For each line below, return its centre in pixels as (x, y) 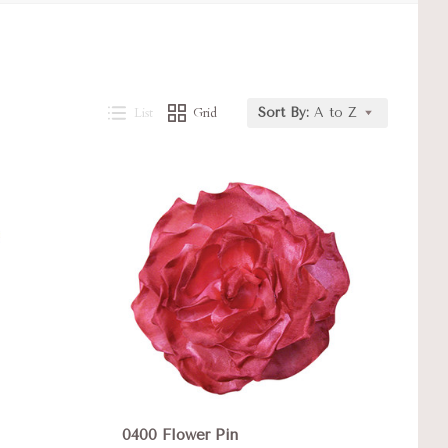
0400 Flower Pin (180, 434)
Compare (173, 184)
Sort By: (283, 113)
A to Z (335, 113)
